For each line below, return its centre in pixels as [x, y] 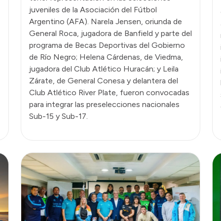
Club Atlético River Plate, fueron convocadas [109, 92]
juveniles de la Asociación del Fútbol [93, 9]
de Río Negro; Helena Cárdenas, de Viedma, [106, 57]
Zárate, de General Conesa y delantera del [104, 80]
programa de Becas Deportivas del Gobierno [107, 45]
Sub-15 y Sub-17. [58, 116]
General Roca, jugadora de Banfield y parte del [110, 33]
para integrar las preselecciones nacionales [104, 104]
